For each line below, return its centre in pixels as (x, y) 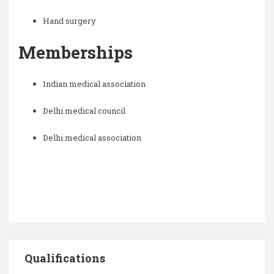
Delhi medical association (92, 138)
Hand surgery (70, 21)
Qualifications (65, 258)
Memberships (78, 52)
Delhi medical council (84, 111)
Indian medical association (94, 84)
